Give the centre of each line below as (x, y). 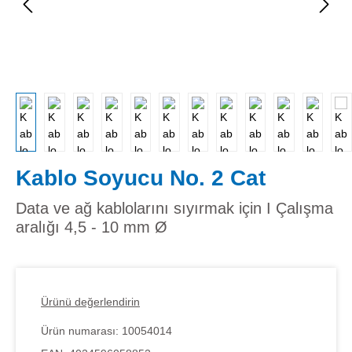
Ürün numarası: (81, 330)
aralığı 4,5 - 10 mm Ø (92, 227)
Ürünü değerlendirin (90, 301)
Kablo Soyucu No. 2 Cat (141, 178)
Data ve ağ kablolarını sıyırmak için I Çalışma (174, 208)
